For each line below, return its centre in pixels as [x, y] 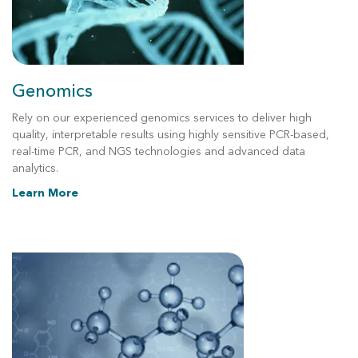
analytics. [35, 168]
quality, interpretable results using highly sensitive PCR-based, [171, 135]
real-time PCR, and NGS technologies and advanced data [159, 151]
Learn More [45, 193]
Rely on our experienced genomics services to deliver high [162, 118]
